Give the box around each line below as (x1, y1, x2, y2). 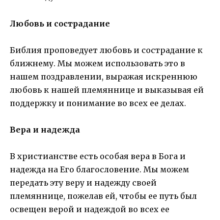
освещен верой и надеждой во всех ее (10, 204, 169, 215)
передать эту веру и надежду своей (10, 178, 157, 188)
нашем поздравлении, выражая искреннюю (10, 71, 197, 82)
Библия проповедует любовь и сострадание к (10, 45, 203, 55)
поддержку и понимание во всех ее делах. (10, 98, 186, 108)
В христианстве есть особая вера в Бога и (10, 151, 186, 162)
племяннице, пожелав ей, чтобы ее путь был (10, 191, 197, 201)
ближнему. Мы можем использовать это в (10, 58, 185, 68)
